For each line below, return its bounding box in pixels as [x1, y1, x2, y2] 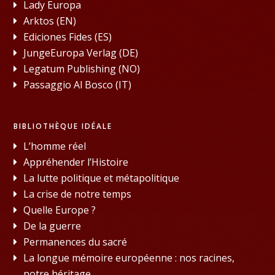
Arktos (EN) [23, 14, 77, 28]
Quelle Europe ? [23, 203, 96, 217]
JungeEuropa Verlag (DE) [23, 45, 139, 60]
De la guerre [23, 219, 82, 233]
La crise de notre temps [23, 187, 132, 201]
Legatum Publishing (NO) [23, 61, 141, 76]
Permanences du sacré [23, 234, 128, 249]
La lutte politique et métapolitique [23, 171, 180, 185]
